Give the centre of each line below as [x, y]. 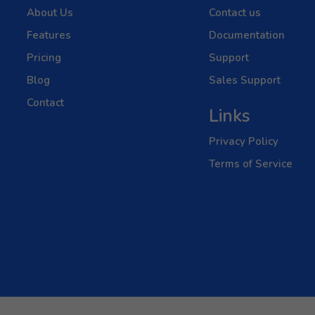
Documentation [246, 35]
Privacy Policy [243, 141]
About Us [50, 13]
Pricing [44, 58]
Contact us [234, 13]
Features [49, 35]
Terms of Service [250, 164]
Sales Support [244, 80]
